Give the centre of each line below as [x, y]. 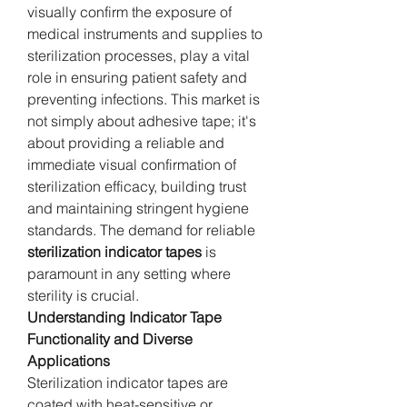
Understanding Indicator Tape [124, 317]
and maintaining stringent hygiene [138, 208]
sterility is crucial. [83, 295]
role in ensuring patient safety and [137, 77]
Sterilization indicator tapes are [128, 382]
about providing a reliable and [126, 142]
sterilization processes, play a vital [139, 55]
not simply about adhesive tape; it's [142, 120]
